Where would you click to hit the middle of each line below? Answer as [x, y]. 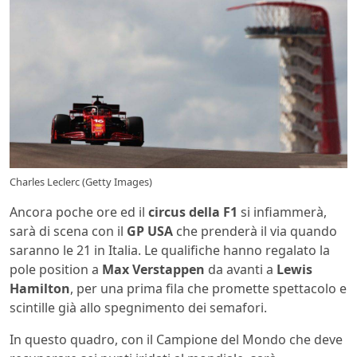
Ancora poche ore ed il [79, 212]
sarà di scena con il [68, 231]
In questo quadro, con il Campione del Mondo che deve [176, 340]
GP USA [150, 231]
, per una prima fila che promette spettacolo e [208, 289]
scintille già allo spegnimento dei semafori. [138, 308]
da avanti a [241, 270]
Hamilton [40, 289]
